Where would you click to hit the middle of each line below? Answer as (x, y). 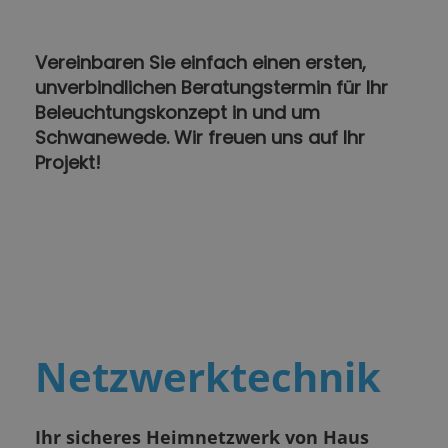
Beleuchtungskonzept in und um (177, 113)
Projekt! (68, 163)
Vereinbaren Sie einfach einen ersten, (200, 63)
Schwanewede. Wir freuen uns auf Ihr (200, 138)
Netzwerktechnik (208, 376)
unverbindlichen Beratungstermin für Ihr (211, 88)
